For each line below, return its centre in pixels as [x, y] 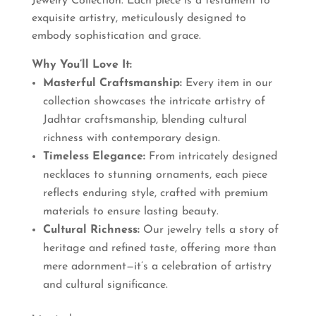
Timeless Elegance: [94, 156]
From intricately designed [211, 156]
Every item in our [227, 83]
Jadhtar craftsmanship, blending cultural [145, 120]
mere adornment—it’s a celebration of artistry [157, 266]
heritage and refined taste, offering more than [159, 248]
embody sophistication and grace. [116, 36]
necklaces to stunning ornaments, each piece [155, 175]
